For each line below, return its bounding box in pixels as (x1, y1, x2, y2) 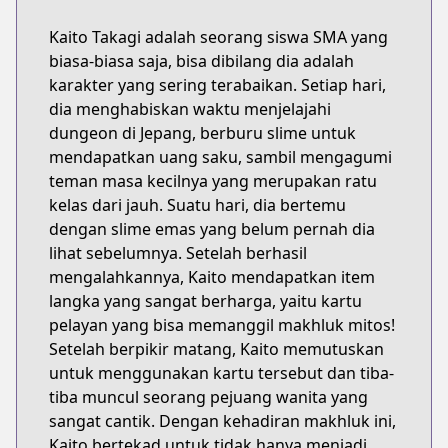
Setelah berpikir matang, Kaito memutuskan (49, 338, 384, 360)
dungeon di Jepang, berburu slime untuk (49, 122, 356, 144)
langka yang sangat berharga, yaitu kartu (49, 290, 362, 312)
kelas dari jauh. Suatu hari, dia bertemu (49, 194, 346, 216)
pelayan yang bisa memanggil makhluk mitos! (49, 314, 395, 336)
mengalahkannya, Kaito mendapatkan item (49, 266, 375, 288)
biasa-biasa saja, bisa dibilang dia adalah (49, 50, 354, 72)
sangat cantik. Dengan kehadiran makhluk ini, (49, 410, 396, 432)
